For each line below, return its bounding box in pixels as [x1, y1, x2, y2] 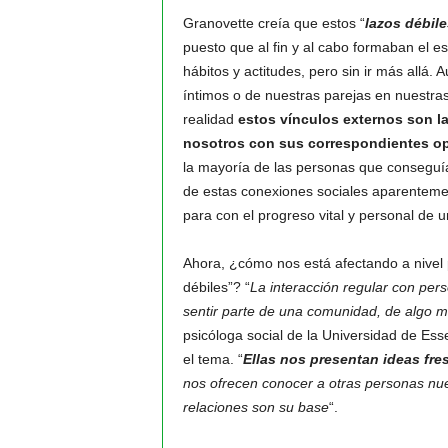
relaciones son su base [182, 399, 329, 415]
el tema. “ [182, 351, 243, 367]
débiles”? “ [182, 279, 250, 295]
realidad [182, 111, 238, 127]
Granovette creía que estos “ [182, 15, 365, 31]
